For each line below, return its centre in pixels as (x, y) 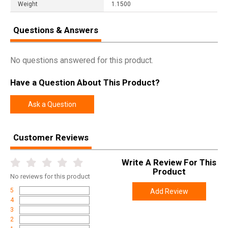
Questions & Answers (56, 30)
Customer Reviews (51, 138)
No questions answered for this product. (82, 60)
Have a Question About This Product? (85, 83)
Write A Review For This (169, 163)
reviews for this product (55, 177)
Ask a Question (52, 105)
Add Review (169, 192)
